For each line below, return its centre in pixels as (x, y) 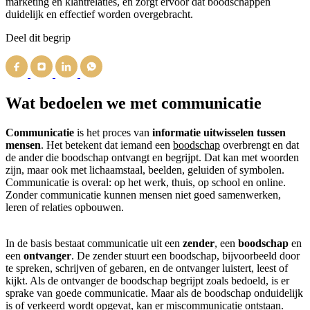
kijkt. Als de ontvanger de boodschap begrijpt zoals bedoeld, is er (147, 280)
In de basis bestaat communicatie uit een (94, 243)
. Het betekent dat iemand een (107, 145)
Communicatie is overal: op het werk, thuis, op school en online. (146, 182)
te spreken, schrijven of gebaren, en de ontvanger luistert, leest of (147, 268)
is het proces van (113, 132)
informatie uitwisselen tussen (219, 132)
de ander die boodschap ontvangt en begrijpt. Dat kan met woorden (152, 157)
